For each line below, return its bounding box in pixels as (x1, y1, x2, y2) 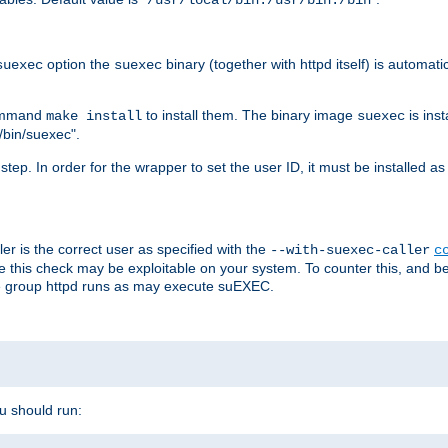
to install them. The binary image (142, 106, 357, 123)
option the (43, 55, 114, 72)
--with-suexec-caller (270, 241, 430, 258)
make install (46, 107, 142, 124)
